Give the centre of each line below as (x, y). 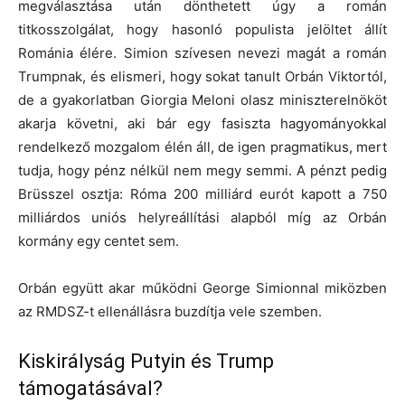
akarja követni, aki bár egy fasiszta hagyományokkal (202, 123)
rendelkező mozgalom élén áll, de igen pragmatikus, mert (202, 146)
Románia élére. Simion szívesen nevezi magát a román (202, 52)
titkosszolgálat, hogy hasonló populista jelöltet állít (202, 29)
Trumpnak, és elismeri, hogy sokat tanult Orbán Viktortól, (202, 76)
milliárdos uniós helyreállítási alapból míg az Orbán (202, 217)
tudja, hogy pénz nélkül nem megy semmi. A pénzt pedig (202, 170)
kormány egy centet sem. (99, 240)
